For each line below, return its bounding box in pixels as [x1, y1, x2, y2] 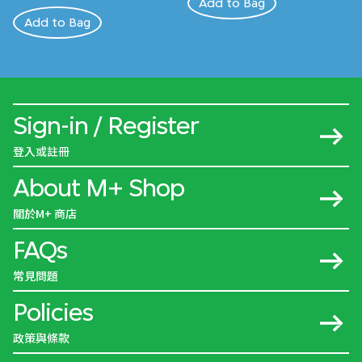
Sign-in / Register [13, 111, 199, 141]
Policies [13, 297, 93, 327]
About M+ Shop [13, 173, 184, 203]
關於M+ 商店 [13, 205, 77, 222]
